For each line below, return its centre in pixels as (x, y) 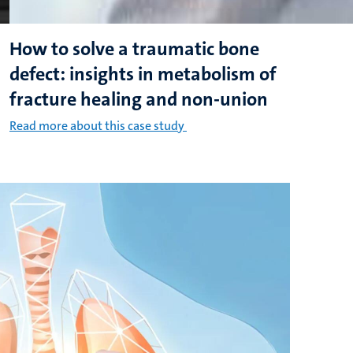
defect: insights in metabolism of (143, 74)
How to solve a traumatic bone (134, 49)
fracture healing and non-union (139, 99)
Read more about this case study (97, 126)
